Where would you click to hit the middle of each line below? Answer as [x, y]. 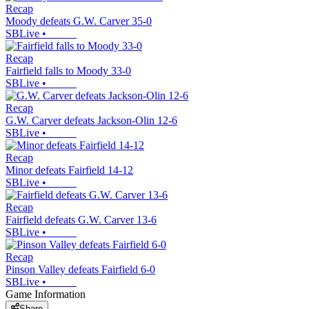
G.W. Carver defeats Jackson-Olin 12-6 [91, 121]
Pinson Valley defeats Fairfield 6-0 [80, 270]
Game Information [46, 295]
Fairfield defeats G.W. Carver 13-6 [81, 220]
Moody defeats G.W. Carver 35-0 [79, 21]
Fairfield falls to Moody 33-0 [68, 71]
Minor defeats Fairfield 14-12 [69, 170]
